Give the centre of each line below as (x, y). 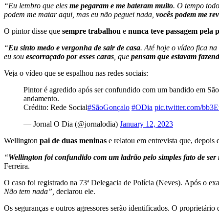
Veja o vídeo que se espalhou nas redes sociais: (76, 73)
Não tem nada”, (29, 192)
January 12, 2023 (146, 124)
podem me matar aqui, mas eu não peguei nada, (80, 15)
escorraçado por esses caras (70, 57)
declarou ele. (75, 192)
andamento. (41, 99)
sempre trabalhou (92, 31)
